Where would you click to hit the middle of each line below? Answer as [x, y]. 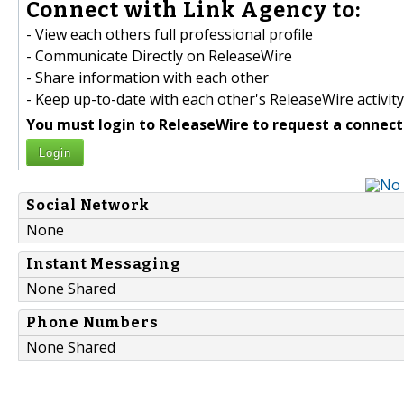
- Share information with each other [147, 78]
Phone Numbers [92, 323]
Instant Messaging [104, 264]
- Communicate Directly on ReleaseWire [159, 56]
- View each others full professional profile [170, 35]
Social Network [88, 206]
